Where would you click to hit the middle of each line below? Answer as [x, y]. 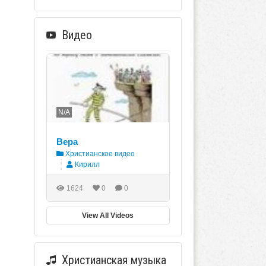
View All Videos [108, 216]
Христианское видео [99, 154]
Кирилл [87, 165]
